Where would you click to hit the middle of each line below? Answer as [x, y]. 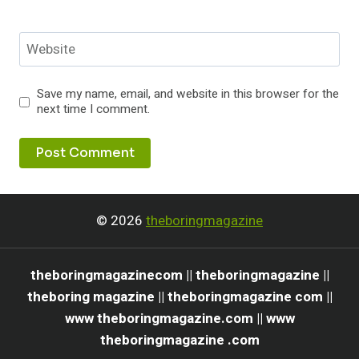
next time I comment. [94, 109]
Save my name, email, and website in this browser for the [188, 94]
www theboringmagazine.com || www [179, 319]
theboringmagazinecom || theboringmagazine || [179, 275]
